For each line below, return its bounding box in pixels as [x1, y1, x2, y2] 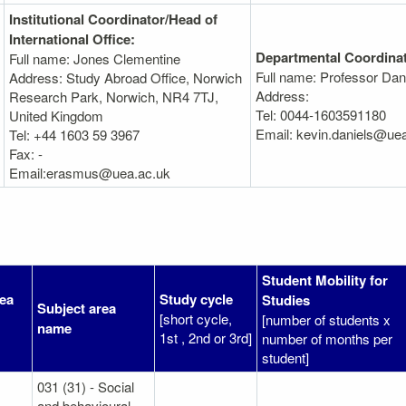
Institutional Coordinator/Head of [9, 8, 217, 29]
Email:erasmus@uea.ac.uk [9, 162, 170, 182]
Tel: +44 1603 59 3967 [9, 124, 140, 144]
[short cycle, [159, 308, 232, 328]
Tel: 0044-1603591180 [256, 104, 386, 124]
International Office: [9, 28, 135, 49]
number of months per [262, 328, 392, 348]
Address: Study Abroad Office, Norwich [9, 67, 242, 87]
